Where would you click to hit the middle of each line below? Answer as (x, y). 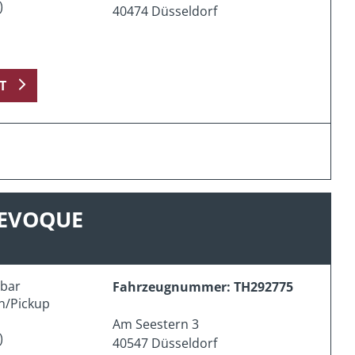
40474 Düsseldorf (165, 11)
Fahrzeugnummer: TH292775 (203, 286)
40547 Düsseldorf (165, 343)
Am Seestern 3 (156, 324)
